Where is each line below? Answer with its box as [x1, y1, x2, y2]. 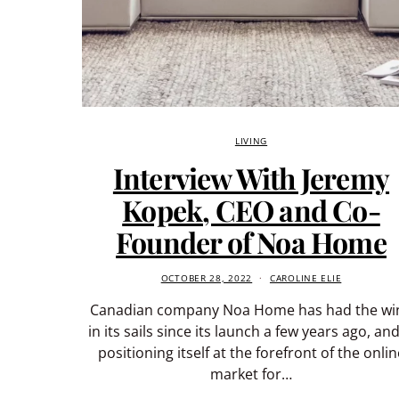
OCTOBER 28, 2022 [160, 272, 253, 284]
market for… [210, 363, 292, 384]
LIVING [234, 134, 268, 147]
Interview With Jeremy [112, 158, 390, 197]
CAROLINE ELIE [269, 272, 342, 284]
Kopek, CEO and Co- [122, 190, 380, 229]
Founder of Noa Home [116, 222, 387, 261]
